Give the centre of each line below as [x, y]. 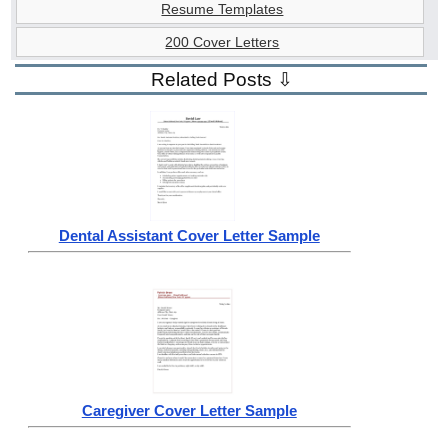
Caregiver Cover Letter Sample [189, 410]
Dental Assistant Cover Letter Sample [189, 235]
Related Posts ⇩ [222, 80]
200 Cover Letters [222, 42]
